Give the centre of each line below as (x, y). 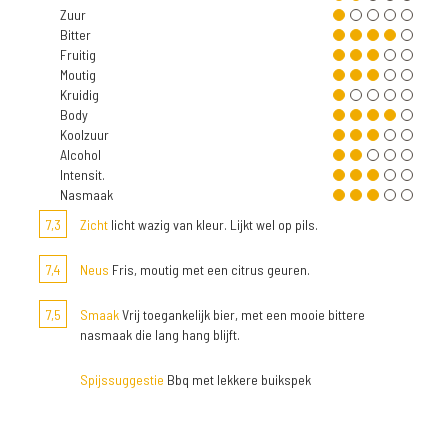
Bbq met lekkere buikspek (237, 379)
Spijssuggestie (122, 379)
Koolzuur (84, 134)
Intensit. (82, 174)
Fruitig (78, 54)
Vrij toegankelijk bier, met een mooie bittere (242, 314)
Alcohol (80, 154)
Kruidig (79, 94)
